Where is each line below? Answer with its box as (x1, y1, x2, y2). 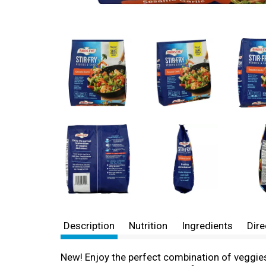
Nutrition (129, 220, 167, 232)
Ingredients (182, 220, 233, 232)
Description (64, 220, 115, 232)
